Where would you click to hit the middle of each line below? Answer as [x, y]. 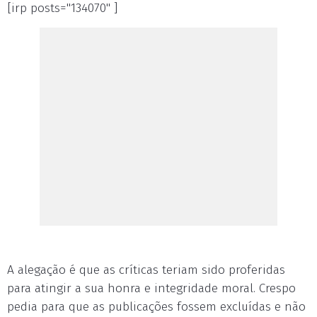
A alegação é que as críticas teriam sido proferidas [146, 270]
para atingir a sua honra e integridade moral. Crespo [151, 288]
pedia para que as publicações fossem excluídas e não [156, 306]
